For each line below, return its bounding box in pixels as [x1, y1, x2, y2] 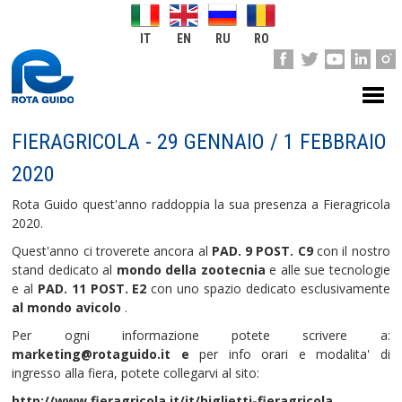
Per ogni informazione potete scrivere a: [12, 327, 390, 344]
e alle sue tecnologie [265, 261, 390, 278]
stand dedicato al [12, 261, 117, 278]
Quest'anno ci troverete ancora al [12, 242, 212, 259]
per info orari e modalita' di [199, 345, 390, 363]
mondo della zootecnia [116, 261, 266, 278]
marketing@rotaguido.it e [12, 345, 200, 363]
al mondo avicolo [12, 299, 122, 316]
